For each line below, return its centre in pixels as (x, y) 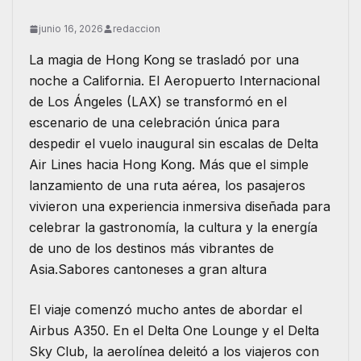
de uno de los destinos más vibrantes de (151, 249)
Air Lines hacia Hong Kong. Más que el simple (169, 165)
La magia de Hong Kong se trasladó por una (164, 60)
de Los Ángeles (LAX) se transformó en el (158, 102)
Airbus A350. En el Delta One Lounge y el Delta (174, 331)
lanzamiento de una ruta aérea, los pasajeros (167, 186)
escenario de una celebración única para (154, 123)
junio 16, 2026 (71, 29)
